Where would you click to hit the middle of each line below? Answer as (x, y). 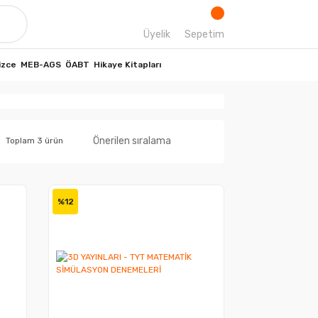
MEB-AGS (41, 65)
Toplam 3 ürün (34, 141)
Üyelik (157, 34)
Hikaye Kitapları (127, 65)
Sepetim (204, 34)
